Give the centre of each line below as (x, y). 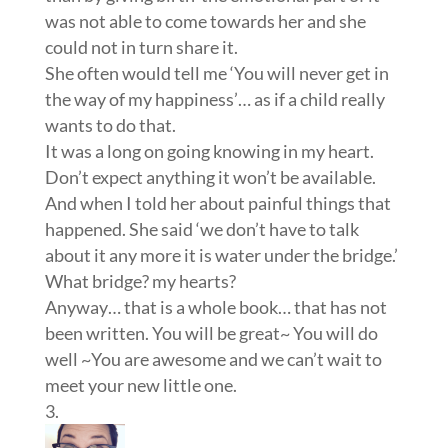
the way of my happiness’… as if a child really (214, 99)
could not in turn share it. (141, 47)
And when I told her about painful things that (217, 203)
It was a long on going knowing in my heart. (209, 151)
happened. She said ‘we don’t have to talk (201, 229)
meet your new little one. (140, 385)
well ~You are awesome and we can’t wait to (213, 359)
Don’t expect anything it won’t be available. (210, 177)
